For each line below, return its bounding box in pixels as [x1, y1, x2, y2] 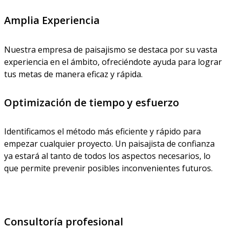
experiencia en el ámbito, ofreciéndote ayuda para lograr [4, 56, 222, 67]
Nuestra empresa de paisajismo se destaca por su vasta [4, 43, 217, 55]
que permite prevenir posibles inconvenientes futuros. [4, 163, 213, 174]
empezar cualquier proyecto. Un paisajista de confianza [4, 138, 215, 150]
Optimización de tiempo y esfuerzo [4, 96, 179, 109]
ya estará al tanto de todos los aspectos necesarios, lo [4, 150, 211, 162]
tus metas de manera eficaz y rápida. [4, 68, 143, 80]
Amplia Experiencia [4, 13, 100, 28]
